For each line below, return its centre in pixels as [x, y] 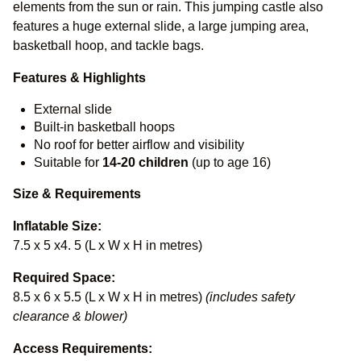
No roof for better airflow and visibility [139, 145]
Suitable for [68, 162]
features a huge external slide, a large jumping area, [161, 26]
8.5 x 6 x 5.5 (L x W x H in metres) [109, 297]
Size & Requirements [77, 194]
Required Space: [64, 278]
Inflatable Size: [57, 226]
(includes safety [250, 297]
